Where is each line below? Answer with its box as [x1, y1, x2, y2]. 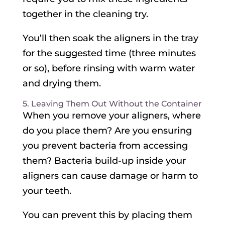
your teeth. [22, 185, 71, 197]
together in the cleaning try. [22, 9, 148, 20]
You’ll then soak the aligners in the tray [22, 33, 198, 44]
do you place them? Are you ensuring [22, 125, 192, 137]
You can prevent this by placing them [22, 209, 192, 221]
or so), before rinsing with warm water [22, 63, 195, 74]
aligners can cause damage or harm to [22, 170, 198, 182]
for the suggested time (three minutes [22, 48, 196, 59]
